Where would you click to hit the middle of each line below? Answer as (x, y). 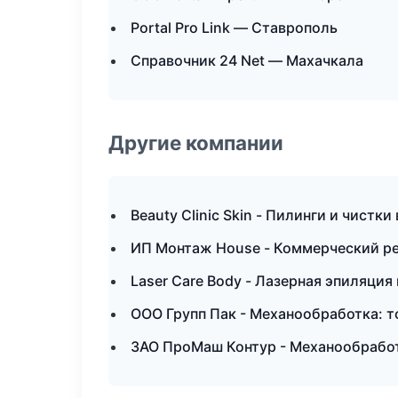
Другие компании (196, 143)
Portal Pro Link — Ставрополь (234, 28)
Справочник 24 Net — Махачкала (247, 60)
